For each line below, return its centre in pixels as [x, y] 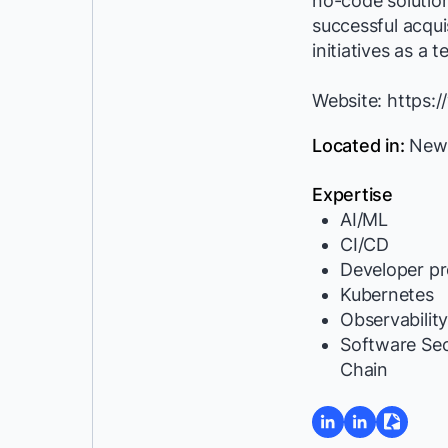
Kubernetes [387, 294]
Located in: [358, 145]
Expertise [352, 194]
